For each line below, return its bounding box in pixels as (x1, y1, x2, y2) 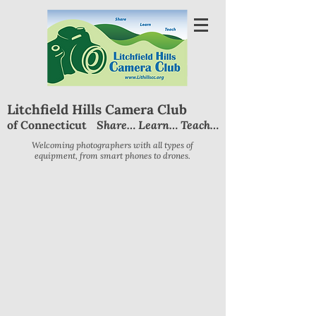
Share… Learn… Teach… (97, 117, 219, 132)
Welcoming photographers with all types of (32, 140, 193, 150)
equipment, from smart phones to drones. (35, 150, 190, 161)
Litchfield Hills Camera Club (7, 101, 187, 118)
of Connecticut (7, 118, 87, 132)
